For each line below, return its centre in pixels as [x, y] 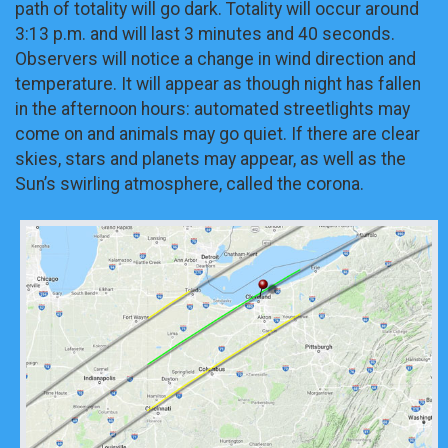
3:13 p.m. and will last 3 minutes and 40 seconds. [205, 34]
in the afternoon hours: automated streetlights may [212, 109]
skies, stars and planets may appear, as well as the [210, 159]
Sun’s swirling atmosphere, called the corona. [189, 184]
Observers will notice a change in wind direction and [215, 59]
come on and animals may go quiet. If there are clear [217, 134]
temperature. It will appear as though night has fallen [218, 84]
